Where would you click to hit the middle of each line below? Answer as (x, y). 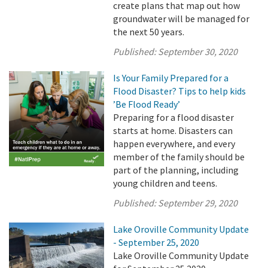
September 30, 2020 (198, 51)
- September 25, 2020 (156, 242)
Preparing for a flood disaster (174, 117)
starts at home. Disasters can (173, 130)
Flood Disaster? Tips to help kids (180, 91)
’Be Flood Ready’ (147, 104)
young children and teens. (165, 183)
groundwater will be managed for (182, 19)
